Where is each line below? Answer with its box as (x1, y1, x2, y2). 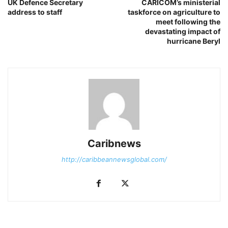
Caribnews (87, 137, 141, 150)
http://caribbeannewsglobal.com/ (61, 155, 167, 163)
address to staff (8, 7, 62, 16)
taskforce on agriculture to (128, 7, 220, 16)
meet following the (156, 17, 220, 26)
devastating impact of (145, 26, 220, 36)
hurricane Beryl (167, 36, 220, 45)
